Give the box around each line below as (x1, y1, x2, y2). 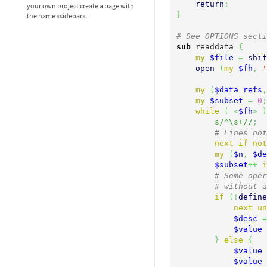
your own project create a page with (27, 1, 134, 11)
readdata (190, 42, 238, 51)
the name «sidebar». (27, 11, 87, 21)
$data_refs (214, 85, 262, 94)
